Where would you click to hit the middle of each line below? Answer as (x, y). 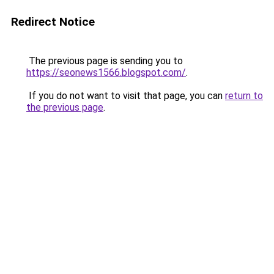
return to (244, 96)
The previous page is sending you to (105, 61)
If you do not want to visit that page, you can (126, 96)
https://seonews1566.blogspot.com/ (106, 72)
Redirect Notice (53, 22)
